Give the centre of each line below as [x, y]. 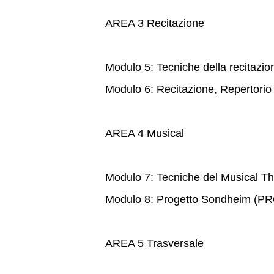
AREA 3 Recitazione [155, 23]
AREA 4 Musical [145, 133]
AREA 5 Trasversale [154, 243]
